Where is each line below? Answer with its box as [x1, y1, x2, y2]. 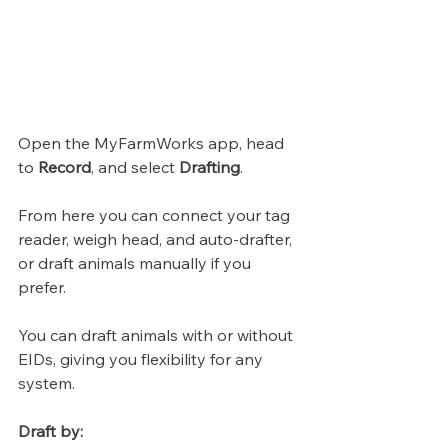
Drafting [179, 156, 240, 177]
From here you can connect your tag [18, 204, 294, 225]
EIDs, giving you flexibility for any [18, 348, 267, 369]
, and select [91, 156, 179, 177]
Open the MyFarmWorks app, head [18, 132, 288, 153]
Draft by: [18, 420, 83, 441]
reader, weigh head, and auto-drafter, [18, 228, 296, 249]
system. [18, 372, 75, 393]
